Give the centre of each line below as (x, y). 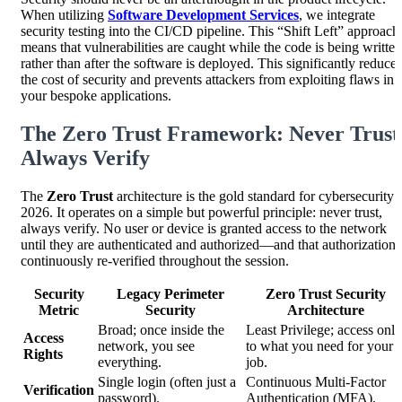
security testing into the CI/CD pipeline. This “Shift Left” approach (210, 31)
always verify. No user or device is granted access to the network (204, 228)
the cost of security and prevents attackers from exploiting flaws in (207, 79)
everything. (130, 362)
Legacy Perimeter (170, 293)
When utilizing (64, 14)
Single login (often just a (167, 381)
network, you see (146, 345)
